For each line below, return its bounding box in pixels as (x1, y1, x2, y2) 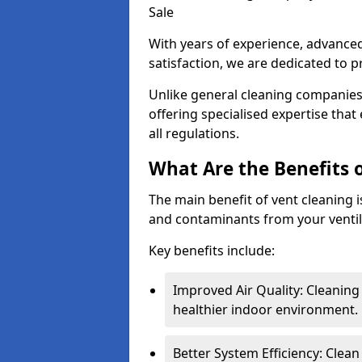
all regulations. (149, 124, 239, 142)
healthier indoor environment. (173, 301, 358, 318)
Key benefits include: (149, 242, 275, 259)
